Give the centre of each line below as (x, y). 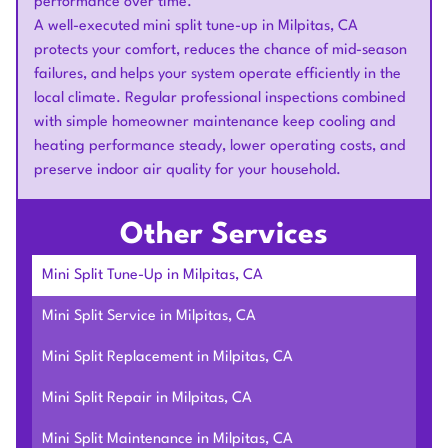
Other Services (224, 235)
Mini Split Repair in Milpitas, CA (146, 399)
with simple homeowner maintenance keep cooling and (214, 122)
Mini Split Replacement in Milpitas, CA (167, 357)
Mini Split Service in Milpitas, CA (148, 316)
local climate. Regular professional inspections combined (219, 98)
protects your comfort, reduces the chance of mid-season (220, 50)
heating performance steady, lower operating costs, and (219, 146)
